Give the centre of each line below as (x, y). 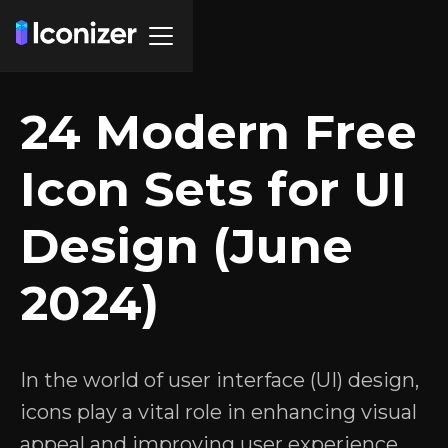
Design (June (186, 246)
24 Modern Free (218, 132)
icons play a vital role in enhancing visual (218, 412)
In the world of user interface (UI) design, (219, 380)
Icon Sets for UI (213, 189)
